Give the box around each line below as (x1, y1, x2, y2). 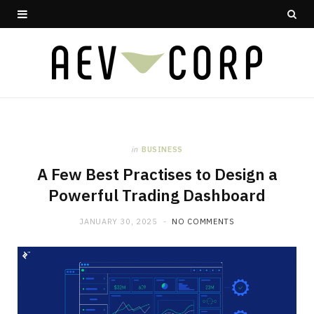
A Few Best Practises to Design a (36, 164, 278, 184)
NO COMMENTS (172, 217, 235, 226)
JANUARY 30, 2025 (79, 217, 158, 226)
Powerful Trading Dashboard (48, 185, 266, 205)
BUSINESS (141, 144, 184, 154)
